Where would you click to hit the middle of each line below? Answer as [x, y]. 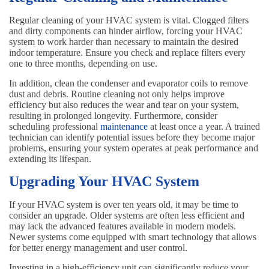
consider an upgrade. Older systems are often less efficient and [127, 216]
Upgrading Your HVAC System [104, 182]
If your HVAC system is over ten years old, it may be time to [124, 205]
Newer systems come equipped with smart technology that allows [133, 237]
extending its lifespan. [50, 159]
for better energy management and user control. [98, 248]
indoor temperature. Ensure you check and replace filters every [127, 53]
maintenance [124, 127]
